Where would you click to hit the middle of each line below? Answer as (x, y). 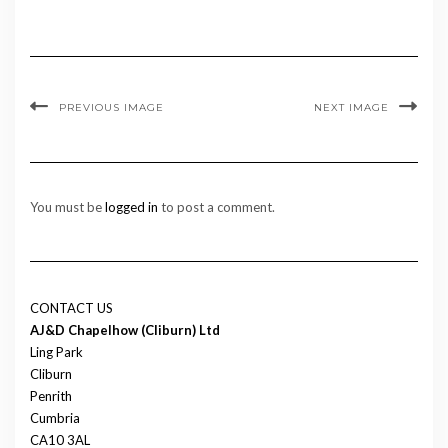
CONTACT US (71, 307)
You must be (67, 206)
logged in (131, 206)
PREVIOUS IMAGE (111, 107)
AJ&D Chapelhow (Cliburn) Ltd (125, 329)
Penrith (51, 395)
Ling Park (56, 351)
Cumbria (55, 417)
